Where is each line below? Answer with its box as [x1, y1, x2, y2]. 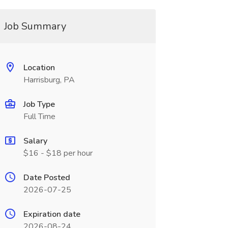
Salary [23, 135, 47, 147]
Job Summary [4, 19, 66, 33]
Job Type [23, 99, 55, 110]
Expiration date [23, 209, 80, 220]
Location [23, 62, 55, 73]
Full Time [23, 111, 55, 122]
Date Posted [23, 172, 70, 183]
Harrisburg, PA [23, 74, 75, 85]
